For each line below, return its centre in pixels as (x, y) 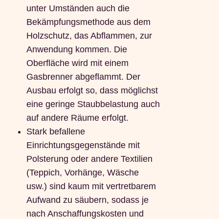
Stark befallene (55, 132)
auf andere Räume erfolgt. (77, 118)
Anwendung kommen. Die (77, 50)
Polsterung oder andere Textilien (89, 159)
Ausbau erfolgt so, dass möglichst (92, 91)
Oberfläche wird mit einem (77, 63)
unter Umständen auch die (78, 9)
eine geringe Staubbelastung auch (93, 104)
